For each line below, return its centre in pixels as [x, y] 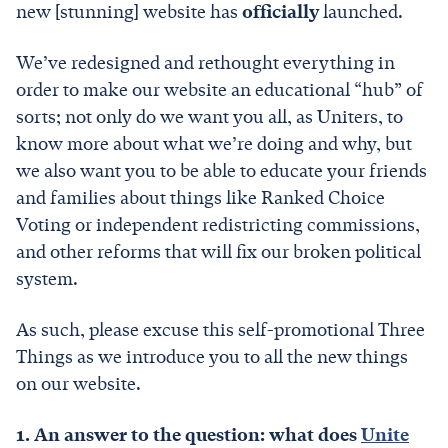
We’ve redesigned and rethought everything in [205, 62]
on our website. [78, 383]
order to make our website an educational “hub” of [219, 89]
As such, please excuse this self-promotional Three [220, 329]
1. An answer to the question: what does [188, 434]
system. [49, 278]
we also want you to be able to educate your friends [221, 170]
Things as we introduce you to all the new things [212, 356]
